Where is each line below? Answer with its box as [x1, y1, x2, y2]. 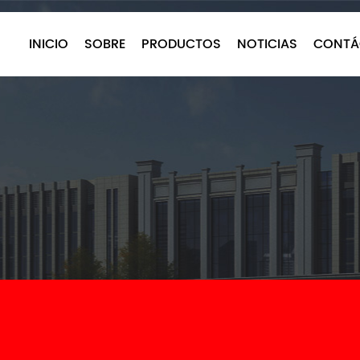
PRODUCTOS [141, 34, 221, 55]
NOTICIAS [237, 34, 297, 55]
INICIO [29, 34, 68, 55]
